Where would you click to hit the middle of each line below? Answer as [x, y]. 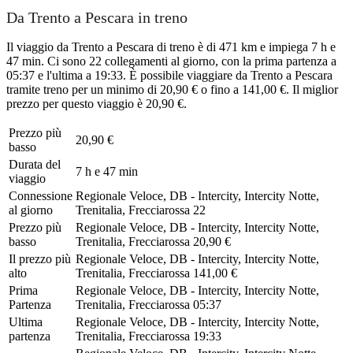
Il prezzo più [40, 258]
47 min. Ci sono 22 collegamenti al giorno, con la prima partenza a [171, 61]
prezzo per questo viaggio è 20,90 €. [97, 103]
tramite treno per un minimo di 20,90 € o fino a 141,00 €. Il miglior [172, 89]
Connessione [41, 195]
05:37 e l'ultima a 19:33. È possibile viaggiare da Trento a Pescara [169, 75]
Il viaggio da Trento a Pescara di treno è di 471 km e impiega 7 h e [171, 46]
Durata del [35, 164]
